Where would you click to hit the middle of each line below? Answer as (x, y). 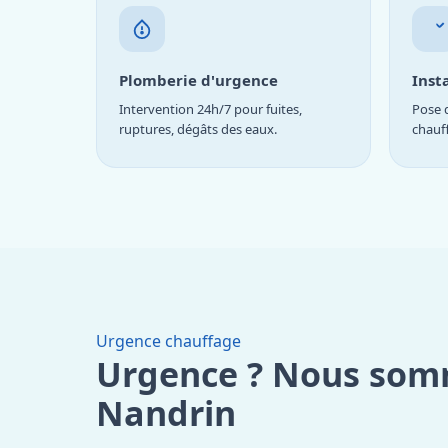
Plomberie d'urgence (198, 79)
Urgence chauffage (168, 340)
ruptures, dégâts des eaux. (198, 128)
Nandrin (166, 412)
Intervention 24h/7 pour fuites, (210, 108)
